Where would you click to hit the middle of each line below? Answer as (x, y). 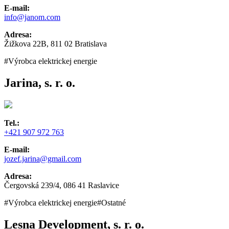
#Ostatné (111, 203)
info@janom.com (32, 17)
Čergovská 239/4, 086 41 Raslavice (62, 185)
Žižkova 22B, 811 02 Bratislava (55, 44)
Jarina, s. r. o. (40, 83)
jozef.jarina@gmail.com (43, 159)
